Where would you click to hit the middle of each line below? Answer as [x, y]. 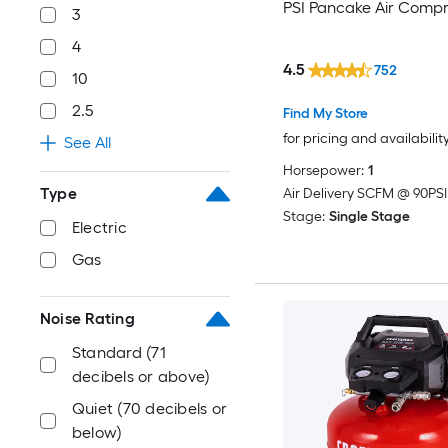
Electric [99, 227]
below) [97, 432]
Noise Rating [87, 318]
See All [87, 142]
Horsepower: [323, 170]
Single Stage [369, 216]
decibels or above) [141, 376]
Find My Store [325, 113]
